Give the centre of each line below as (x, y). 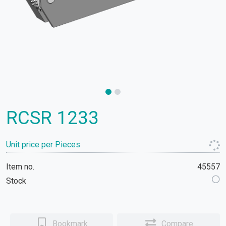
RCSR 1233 (52, 118)
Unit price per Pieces (43, 145)
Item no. (20, 167)
